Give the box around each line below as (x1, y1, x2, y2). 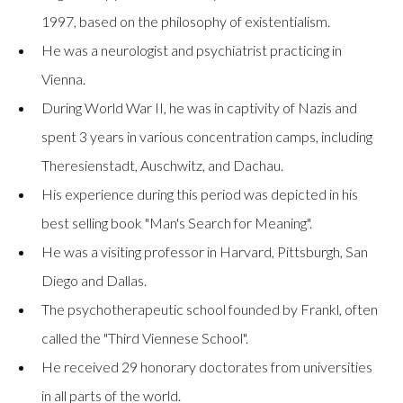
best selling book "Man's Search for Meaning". (41, 214, 313, 232)
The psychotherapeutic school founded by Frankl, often (41, 300, 379, 318)
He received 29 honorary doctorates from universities (41, 358, 373, 376)
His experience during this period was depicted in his (41, 185, 359, 203)
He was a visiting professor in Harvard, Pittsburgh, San (41, 243, 369, 261)
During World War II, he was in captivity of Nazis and (41, 99, 358, 117)
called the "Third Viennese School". (41, 329, 249, 347)
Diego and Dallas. (41, 272, 148, 290)
